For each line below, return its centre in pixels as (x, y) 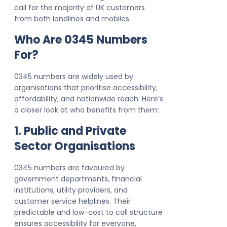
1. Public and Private (70, 131)
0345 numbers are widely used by (74, 77)
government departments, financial (78, 179)
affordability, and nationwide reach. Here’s (89, 99)
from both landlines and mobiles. (72, 19)
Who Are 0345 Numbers (81, 40)
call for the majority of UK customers (80, 8)
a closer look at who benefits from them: (87, 110)
